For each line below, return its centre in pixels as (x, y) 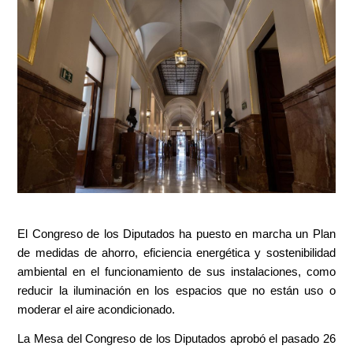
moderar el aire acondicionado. (97, 309)
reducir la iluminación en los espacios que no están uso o (176, 290)
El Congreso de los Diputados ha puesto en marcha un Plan (176, 234)
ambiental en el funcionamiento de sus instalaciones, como (176, 271)
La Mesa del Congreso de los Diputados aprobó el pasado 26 (176, 338)
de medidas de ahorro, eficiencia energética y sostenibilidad (176, 253)
